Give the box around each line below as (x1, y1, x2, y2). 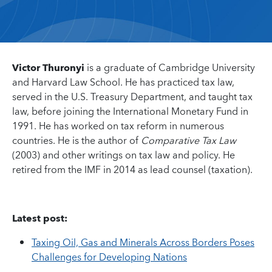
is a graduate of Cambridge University (84, 59, 255, 76)
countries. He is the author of (12, 132, 141, 149)
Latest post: (12, 210, 67, 227)
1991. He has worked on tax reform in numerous (12, 118, 224, 135)
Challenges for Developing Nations (32, 249, 187, 266)
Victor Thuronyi (12, 59, 84, 76)
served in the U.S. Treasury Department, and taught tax (12, 89, 253, 106)
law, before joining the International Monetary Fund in (12, 103, 248, 120)
